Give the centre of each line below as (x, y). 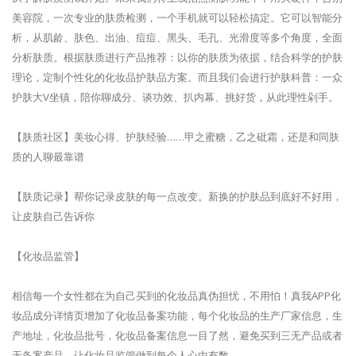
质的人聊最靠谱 (48, 156)
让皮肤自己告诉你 (53, 216)
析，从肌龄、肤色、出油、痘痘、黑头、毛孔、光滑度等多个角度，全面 (177, 37)
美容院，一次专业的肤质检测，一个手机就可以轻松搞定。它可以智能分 (177, 17)
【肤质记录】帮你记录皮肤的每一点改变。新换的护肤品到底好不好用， (177, 196)
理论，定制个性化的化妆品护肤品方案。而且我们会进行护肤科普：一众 (177, 77)
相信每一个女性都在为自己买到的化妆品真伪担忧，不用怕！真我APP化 (176, 295)
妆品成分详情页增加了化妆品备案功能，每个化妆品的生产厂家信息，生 (177, 315)
